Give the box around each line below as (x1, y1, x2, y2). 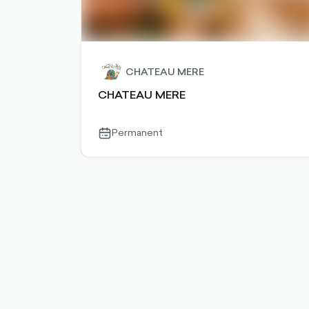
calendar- (98, 126, 138, 138)
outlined (98, 138, 133, 150)
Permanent (112, 126, 163, 139)
